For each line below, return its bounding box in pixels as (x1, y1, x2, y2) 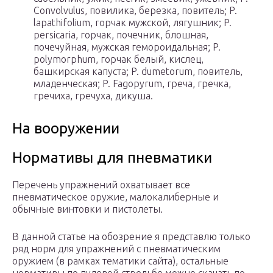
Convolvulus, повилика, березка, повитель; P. (34, 5, 237, 16)
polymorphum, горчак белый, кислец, (34, 54, 204, 65)
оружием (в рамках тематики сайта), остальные (12, 255, 229, 267)
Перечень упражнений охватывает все (12, 179, 190, 191)
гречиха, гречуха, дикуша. (34, 90, 153, 102)
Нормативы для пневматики (12, 149, 212, 166)
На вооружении (12, 120, 119, 137)
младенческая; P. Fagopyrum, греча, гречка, (34, 78, 231, 90)
